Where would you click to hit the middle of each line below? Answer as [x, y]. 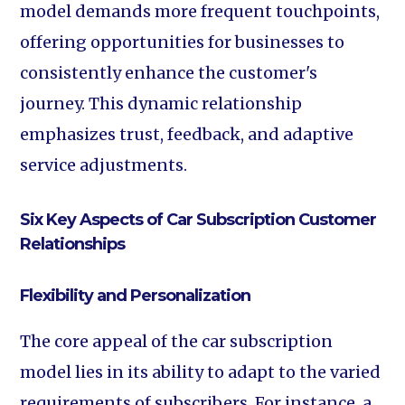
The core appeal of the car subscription [177, 341]
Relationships [73, 244]
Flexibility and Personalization [136, 296]
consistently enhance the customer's [169, 73]
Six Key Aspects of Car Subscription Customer [198, 220]
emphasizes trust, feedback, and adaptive [187, 134]
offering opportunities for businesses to [183, 42]
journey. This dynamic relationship [161, 104]
